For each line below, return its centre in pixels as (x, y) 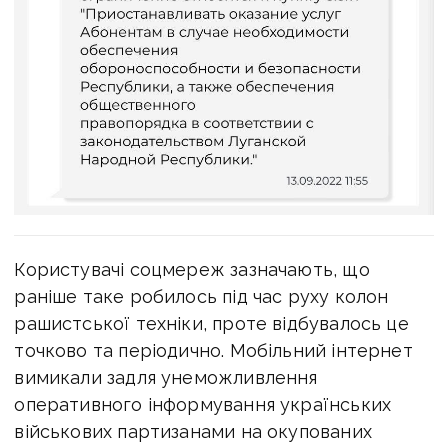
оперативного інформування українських (203, 405)
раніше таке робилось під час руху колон (201, 297)
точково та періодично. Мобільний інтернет (213, 351)
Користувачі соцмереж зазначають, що (192, 270)
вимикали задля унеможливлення (166, 378)
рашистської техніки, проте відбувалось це (211, 324)
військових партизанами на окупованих (193, 432)
